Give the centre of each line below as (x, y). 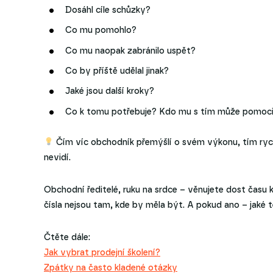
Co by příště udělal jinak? (117, 71)
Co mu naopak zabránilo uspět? (130, 51)
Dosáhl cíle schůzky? (108, 10)
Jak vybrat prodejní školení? (102, 253)
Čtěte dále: (67, 237)
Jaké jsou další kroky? (110, 92)
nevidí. (57, 158)
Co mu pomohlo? (101, 31)
